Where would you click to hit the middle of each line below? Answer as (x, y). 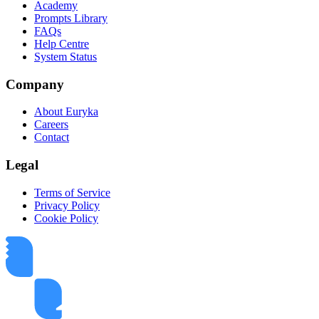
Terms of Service (72, 192)
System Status (66, 56)
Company (35, 84)
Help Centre (62, 43)
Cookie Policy (66, 218)
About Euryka (66, 112)
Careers (51, 125)
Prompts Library (71, 18)
